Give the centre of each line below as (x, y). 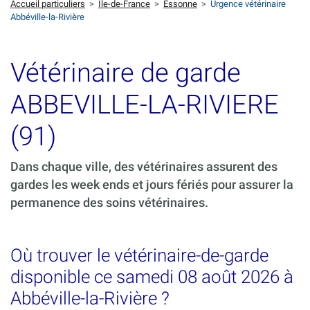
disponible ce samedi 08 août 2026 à (152, 277)
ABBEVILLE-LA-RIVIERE (145, 104)
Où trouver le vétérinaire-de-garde (139, 256)
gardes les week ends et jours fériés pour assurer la (152, 185)
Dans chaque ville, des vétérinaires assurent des (144, 167)
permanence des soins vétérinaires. (109, 203)
